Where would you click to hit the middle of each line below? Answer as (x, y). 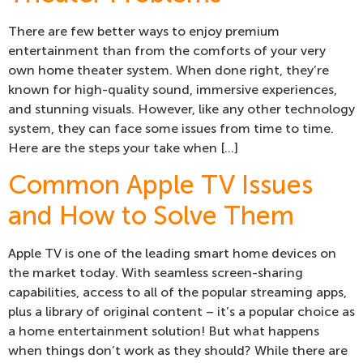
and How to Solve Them (151, 216)
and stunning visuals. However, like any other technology (181, 109)
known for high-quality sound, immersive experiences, (173, 89)
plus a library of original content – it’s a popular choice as (181, 312)
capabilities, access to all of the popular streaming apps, (177, 293)
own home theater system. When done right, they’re (169, 70)
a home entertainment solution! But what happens (164, 331)
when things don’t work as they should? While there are (178, 351)
